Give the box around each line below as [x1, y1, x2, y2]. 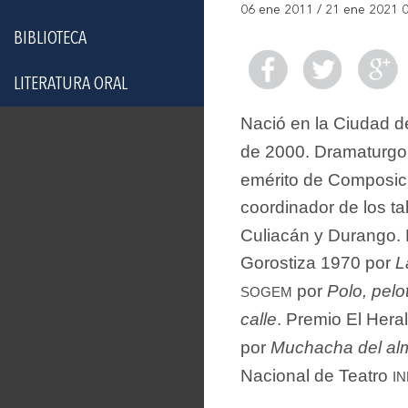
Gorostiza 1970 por [240, 252, 395, 272]
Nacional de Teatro [240, 365, 393, 385]
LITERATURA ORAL [14, 75, 127, 94]
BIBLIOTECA [14, 29, 87, 48]
